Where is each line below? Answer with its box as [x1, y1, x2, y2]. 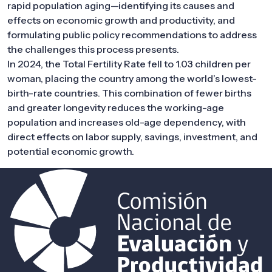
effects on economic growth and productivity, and [7, 14, 235, 26]
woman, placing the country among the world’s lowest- [7, 72, 257, 84]
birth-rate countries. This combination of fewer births [7, 87, 251, 99]
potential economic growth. [7, 145, 134, 157]
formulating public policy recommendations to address [7, 29, 257, 41]
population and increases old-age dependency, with [7, 116, 246, 128]
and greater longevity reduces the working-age [7, 101, 224, 114]
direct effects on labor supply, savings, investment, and [7, 131, 257, 143]
